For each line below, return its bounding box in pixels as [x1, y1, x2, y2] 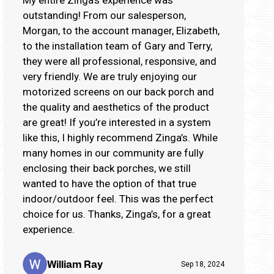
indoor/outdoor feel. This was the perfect [23, 192, 213, 205]
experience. [23, 223, 75, 235]
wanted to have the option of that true [23, 177, 196, 190]
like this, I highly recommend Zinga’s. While [23, 131, 218, 144]
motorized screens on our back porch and [23, 85, 214, 98]
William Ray [47, 257, 103, 270]
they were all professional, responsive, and [23, 54, 217, 67]
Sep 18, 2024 [181, 259, 224, 268]
